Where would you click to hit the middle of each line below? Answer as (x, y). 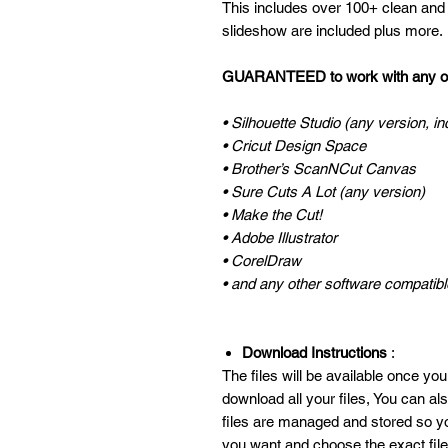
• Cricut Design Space (294, 146)
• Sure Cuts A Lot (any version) (323, 192)
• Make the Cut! (272, 215)
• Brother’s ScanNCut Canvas (319, 169)
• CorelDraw (261, 261)
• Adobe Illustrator (279, 238)
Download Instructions (314, 353)
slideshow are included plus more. (332, 31)
